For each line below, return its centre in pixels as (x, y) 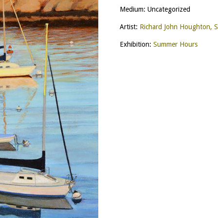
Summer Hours (175, 44)
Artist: (129, 27)
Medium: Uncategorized (155, 9)
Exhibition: (136, 44)
